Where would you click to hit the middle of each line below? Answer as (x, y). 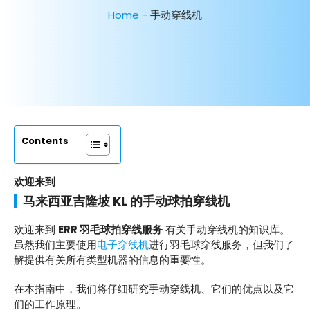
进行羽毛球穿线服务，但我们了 (221, 245)
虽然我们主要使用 (55, 245)
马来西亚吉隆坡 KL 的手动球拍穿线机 (126, 201)
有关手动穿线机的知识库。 (226, 230)
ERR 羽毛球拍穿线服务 (110, 230)
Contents (45, 140)
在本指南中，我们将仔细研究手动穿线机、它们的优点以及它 (154, 289)
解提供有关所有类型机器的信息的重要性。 (112, 260)
